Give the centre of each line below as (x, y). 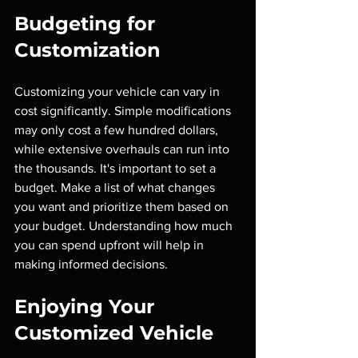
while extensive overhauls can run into (123, 149)
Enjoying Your (87, 307)
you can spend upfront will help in (111, 245)
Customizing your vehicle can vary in (119, 92)
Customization (88, 50)
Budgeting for (88, 24)
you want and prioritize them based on (123, 207)
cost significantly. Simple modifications (124, 111)
